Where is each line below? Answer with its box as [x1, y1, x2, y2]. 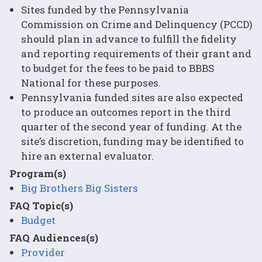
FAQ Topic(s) [9, 198, 73, 212]
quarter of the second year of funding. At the [21, 119, 242, 133]
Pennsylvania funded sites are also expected [21, 90, 243, 104]
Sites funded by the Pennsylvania [21, 2, 189, 16]
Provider [21, 245, 65, 259]
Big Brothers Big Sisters [21, 181, 138, 195]
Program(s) [9, 166, 66, 180]
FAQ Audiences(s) [9, 230, 98, 244]
